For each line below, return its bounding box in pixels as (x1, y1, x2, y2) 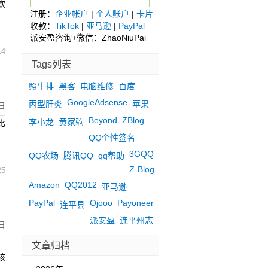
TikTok (55, 21, 79, 31)
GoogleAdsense (66, 98, 127, 107)
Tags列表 (32, 59, 72, 69)
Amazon (28, 180, 60, 190)
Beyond (88, 115, 117, 125)
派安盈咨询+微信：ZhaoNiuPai (30, 33, 146, 42)
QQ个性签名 (88, 133, 135, 142)
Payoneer (117, 198, 154, 208)
